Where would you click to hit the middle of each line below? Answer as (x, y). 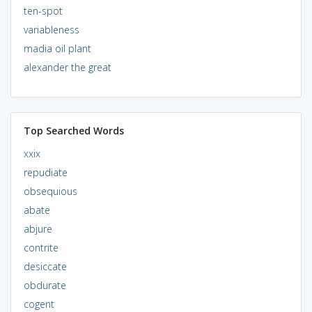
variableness (51, 29)
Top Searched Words (73, 130)
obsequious (50, 191)
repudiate (45, 172)
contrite (41, 247)
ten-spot (43, 10)
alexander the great (67, 67)
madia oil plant (57, 48)
